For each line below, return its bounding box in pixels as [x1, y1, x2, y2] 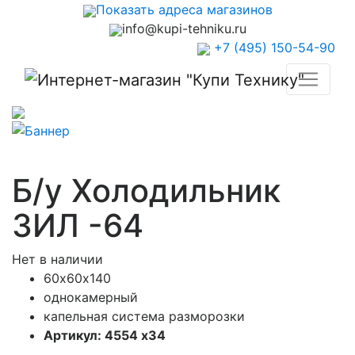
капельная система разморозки [44, 307, 245, 324]
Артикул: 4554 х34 [44, 326, 166, 343]
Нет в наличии [12, 250, 103, 267]
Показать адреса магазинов [95, 2, 273, 17]
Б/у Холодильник [12, 170, 281, 210]
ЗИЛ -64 [12, 205, 143, 245]
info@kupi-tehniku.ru [121, 21, 246, 36]
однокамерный [44, 288, 138, 305]
